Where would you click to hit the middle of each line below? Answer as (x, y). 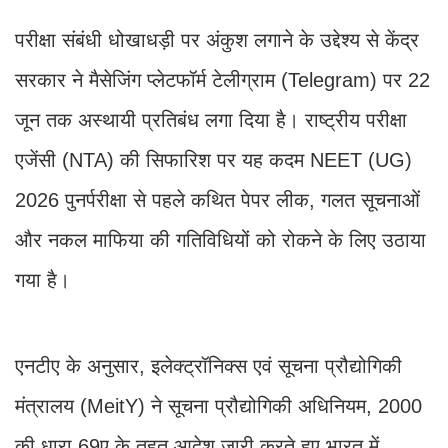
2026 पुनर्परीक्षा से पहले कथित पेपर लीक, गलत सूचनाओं (217, 199)
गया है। (42, 279)
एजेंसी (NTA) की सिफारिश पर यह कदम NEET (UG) (213, 159)
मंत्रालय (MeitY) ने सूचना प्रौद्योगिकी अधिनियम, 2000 (218, 405)
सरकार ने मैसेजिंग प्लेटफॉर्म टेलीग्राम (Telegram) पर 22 (222, 79)
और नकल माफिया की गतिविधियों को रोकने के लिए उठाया (220, 239)
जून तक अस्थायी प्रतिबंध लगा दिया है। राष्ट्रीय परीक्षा (211, 119)
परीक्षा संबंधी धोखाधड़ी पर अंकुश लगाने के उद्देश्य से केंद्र (217, 39)
